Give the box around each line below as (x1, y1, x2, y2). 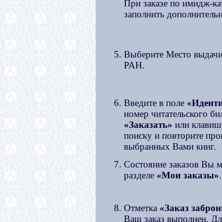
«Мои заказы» (156, 170, 219, 180)
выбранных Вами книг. (123, 141, 216, 152)
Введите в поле (123, 98, 187, 108)
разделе (123, 170, 157, 180)
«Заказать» (123, 119, 172, 130)
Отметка (123, 203, 160, 213)
